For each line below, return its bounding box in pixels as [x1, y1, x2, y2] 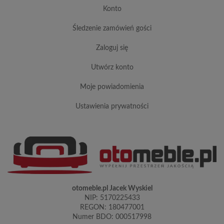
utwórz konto [95, 63, 133, 71]
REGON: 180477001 [79, 203, 144, 211]
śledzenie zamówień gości [76, 24, 151, 32]
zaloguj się [100, 44, 128, 51]
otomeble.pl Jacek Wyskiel [71, 184, 152, 192]
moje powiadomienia [86, 83, 144, 90]
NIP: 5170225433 [84, 194, 140, 201]
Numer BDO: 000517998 [72, 213, 151, 220]
